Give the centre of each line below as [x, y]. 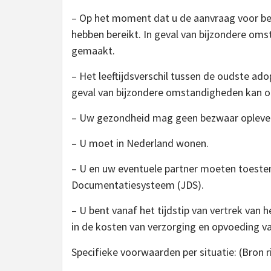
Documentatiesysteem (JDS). [138, 185]
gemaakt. [93, 51]
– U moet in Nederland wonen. [140, 143]
